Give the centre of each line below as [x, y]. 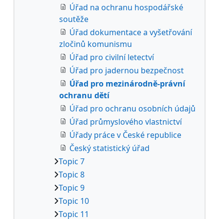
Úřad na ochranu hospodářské [126, 7]
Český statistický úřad [109, 148]
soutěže [74, 19]
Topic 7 [72, 161]
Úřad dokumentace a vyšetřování [131, 32]
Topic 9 [72, 187]
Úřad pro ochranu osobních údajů [132, 108]
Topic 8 [72, 174]
